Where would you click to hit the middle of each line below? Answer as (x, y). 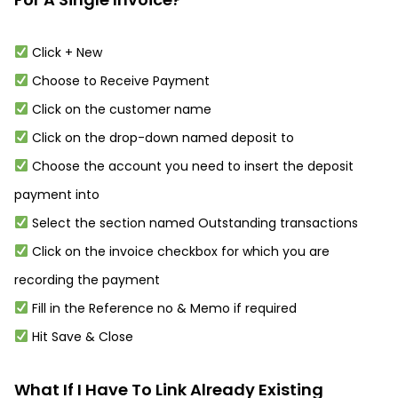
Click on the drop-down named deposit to (161, 138)
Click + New (65, 52)
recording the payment (87, 280)
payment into (57, 195)
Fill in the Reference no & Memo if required (162, 308)
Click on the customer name (119, 109)
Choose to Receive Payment (119, 81)
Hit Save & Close (80, 337)
